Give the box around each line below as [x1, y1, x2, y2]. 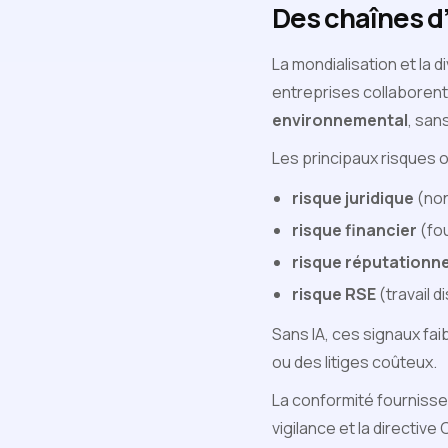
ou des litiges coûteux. [272, 351, 437, 373]
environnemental [272, 109, 408, 131]
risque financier [292, 219, 417, 241]
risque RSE [292, 283, 376, 305]
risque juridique [292, 187, 414, 209]
